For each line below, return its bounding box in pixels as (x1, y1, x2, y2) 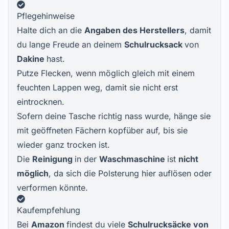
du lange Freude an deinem (17, 39, 124, 50)
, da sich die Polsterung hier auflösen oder (49, 168, 212, 178)
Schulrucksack (124, 39, 185, 50)
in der (75, 154, 99, 164)
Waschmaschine (99, 154, 167, 164)
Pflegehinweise (17, 11, 75, 21)
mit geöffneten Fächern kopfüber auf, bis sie (17, 125, 188, 135)
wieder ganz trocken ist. (17, 140, 110, 150)
